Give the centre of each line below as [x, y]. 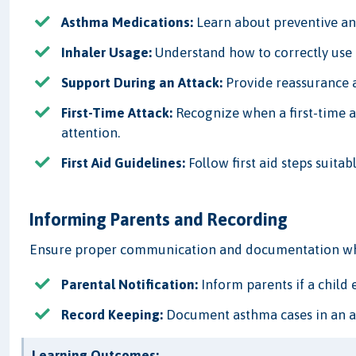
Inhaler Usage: [107, 52]
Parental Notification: [130, 285]
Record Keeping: [112, 315]
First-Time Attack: [117, 113]
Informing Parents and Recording [159, 220]
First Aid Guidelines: [124, 163]
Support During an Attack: [142, 82]
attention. [91, 133]
